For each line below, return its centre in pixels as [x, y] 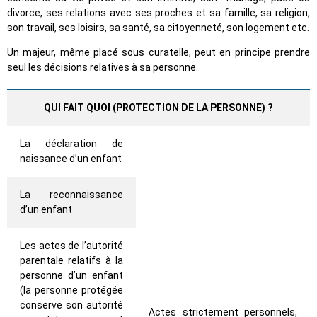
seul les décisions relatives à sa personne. [103, 68]
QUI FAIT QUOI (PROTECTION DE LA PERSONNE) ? [158, 108]
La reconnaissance [71, 195]
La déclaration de [71, 144]
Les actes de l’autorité [71, 246]
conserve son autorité [71, 305]
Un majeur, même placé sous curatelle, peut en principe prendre [158, 53]
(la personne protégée [71, 290]
